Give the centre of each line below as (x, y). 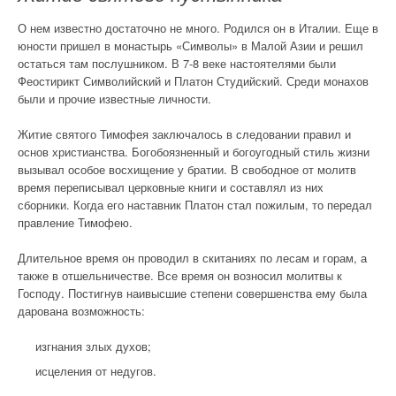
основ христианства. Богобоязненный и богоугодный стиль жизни (194, 152)
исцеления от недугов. (96, 371)
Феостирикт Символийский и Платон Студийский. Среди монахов (193, 81)
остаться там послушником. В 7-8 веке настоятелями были (177, 63)
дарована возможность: (81, 311)
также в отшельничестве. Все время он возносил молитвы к (180, 275)
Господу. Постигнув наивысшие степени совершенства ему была (192, 293)
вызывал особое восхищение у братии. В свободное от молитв (187, 169)
